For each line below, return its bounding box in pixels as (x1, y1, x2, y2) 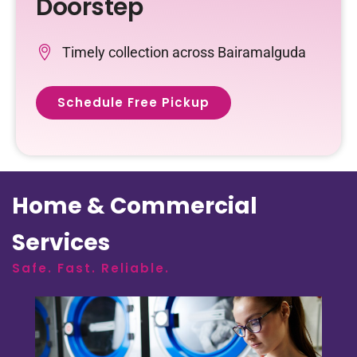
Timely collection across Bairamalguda (61, 43, 306, 61)
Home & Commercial (12, 190, 257, 222)
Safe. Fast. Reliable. (12, 259, 170, 277)
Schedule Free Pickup (57, 93, 210, 111)
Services (12, 226, 110, 258)
